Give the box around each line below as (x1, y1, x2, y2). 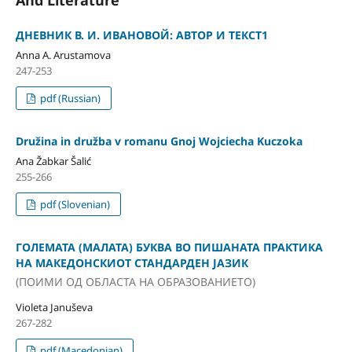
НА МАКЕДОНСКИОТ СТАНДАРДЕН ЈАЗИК (15, 255, 248, 271)
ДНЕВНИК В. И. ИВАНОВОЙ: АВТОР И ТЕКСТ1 (15, 27, 268, 43)
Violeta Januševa (15, 299, 93, 314)
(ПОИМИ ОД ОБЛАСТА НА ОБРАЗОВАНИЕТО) (15, 273, 255, 289)
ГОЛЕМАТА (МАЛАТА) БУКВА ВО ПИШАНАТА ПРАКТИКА (15, 240, 323, 255)
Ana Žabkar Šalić (15, 154, 91, 169)
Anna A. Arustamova (15, 48, 111, 63)
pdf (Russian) (38, 91, 101, 106)
